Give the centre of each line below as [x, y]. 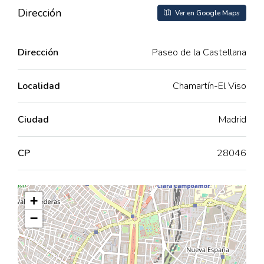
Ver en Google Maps [207, 13]
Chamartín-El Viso [209, 86]
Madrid [232, 120]
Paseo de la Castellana [199, 52]
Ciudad [33, 120]
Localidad [39, 86]
